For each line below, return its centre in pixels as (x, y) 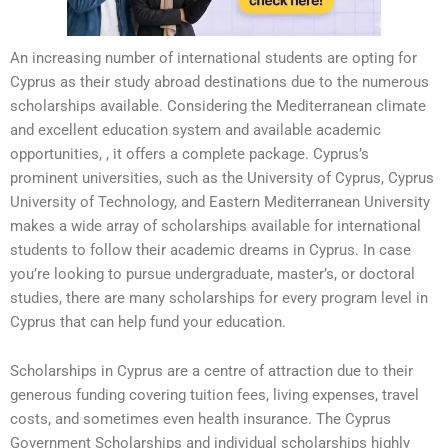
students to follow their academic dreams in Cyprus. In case (210, 249)
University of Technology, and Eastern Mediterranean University (220, 201)
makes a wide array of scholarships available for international (215, 225)
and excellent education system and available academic (195, 129)
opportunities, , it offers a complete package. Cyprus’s (189, 153)
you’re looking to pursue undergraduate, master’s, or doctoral (212, 273)
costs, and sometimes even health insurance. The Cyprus (200, 419)
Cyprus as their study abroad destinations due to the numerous (219, 81)
